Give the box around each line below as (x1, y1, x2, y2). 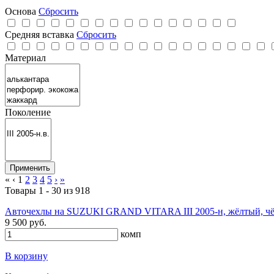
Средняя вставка (5, 29, 76, 40)
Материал (5, 52, 46, 63)
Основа (5, 6, 39, 17)
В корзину (5, 250, 48, 261)
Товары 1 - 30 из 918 (5, 185, 90, 196)
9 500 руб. (5, 217, 46, 228)
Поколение (5, 106, 51, 117)
